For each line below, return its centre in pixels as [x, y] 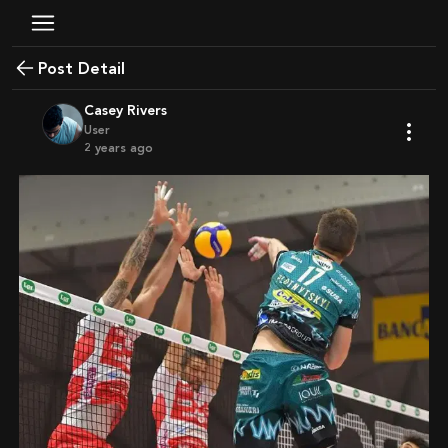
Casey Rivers [130, 110]
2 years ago [122, 148]
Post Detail [86, 68]
